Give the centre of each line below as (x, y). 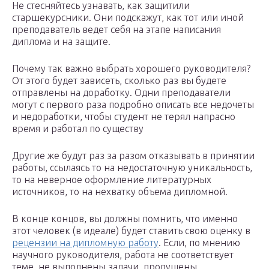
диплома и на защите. (61, 42)
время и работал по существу (78, 129)
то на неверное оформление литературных (112, 180)
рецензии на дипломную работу (85, 243)
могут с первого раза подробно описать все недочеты (133, 105)
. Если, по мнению (199, 243)
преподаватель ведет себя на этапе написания (116, 30)
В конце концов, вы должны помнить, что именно (125, 219)
